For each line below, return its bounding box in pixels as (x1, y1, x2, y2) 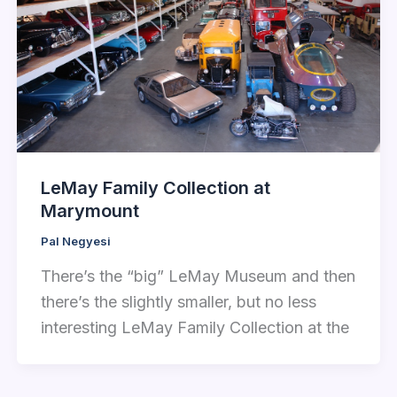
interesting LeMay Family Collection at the (40, 317, 349, 337)
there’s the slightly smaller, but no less (40, 292, 316, 311)
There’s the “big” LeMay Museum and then (40, 266, 355, 285)
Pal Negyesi (40, 233, 111, 248)
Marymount (40, 199, 139, 222)
